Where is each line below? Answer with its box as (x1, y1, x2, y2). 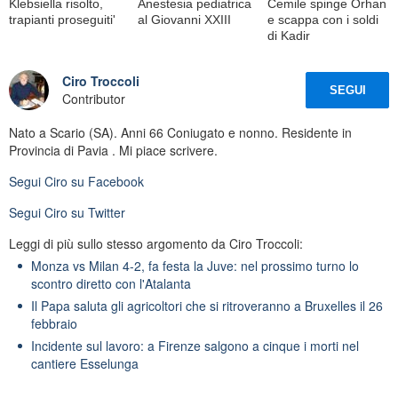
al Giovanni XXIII (138, 12, 232, 27)
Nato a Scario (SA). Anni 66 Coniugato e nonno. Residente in (9, 123, 352, 141)
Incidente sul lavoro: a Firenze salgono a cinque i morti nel (31, 336, 359, 354)
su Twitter (68, 203, 125, 221)
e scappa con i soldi (267, 12, 378, 27)
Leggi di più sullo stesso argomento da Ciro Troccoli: (9, 234, 303, 252)
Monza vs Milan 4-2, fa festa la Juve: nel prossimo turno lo (31, 256, 359, 275)
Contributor (62, 90, 125, 108)
